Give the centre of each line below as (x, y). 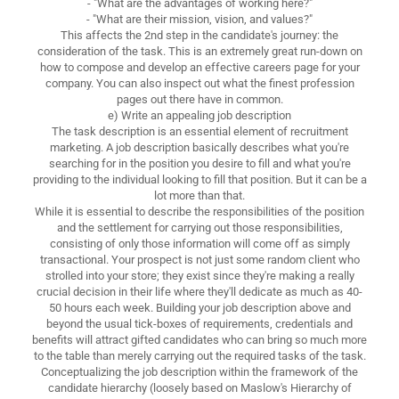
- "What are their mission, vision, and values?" (199, 19)
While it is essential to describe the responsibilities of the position (199, 211)
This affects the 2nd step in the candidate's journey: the (199, 35)
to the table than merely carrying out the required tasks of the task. (199, 355)
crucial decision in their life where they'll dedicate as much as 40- (199, 291)
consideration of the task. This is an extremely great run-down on (199, 51)
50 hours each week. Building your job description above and (199, 307)
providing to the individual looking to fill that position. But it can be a (199, 179)
